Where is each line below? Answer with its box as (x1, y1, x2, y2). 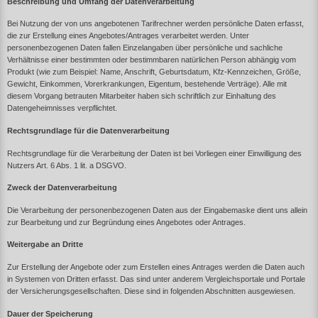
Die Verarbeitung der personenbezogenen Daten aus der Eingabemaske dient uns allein (7, 205, 307, 214)
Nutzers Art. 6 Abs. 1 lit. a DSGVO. (7, 160, 126, 170)
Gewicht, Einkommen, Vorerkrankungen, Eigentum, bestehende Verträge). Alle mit (7, 79, 287, 89)
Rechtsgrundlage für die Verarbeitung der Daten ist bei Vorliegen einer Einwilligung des (7, 148, 302, 158)
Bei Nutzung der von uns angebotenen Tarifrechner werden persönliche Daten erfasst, (7, 19, 304, 28)
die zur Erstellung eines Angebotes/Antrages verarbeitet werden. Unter (7, 31, 249, 40)
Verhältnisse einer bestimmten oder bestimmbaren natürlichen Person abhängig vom (7, 55, 296, 65)
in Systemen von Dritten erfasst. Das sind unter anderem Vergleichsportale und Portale (7, 275, 305, 284)
